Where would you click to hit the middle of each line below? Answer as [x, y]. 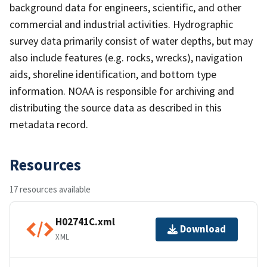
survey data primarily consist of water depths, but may [131, 41]
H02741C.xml [85, 222]
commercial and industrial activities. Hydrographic [121, 24]
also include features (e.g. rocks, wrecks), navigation [126, 57]
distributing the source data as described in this [116, 107]
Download [203, 229]
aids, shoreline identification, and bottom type [113, 74]
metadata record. [49, 124]
